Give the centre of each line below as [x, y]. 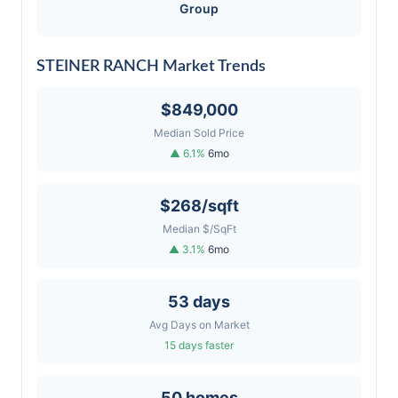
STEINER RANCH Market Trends [151, 67]
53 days [199, 302]
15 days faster [199, 345]
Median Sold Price [199, 133]
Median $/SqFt [199, 229]
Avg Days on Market [199, 325]
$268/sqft [199, 206]
